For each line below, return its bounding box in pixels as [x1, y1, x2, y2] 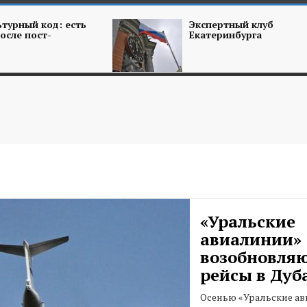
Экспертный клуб [189, 18, 273, 31]
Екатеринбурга [189, 28, 262, 41]
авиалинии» [199, 228, 302, 250]
